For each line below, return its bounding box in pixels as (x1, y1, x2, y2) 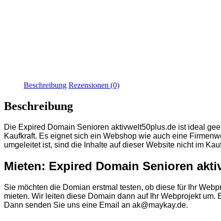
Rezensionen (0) (69, 81, 119, 90)
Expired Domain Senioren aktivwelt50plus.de (18, 122, 178, 131)
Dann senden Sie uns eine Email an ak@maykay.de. (4, 200, 188, 209)
